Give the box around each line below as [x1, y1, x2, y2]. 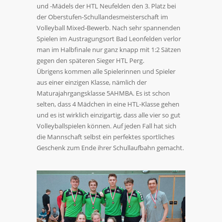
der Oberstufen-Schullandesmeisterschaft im [37, 12, 168, 21]
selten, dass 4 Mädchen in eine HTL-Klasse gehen [37, 100, 179, 109]
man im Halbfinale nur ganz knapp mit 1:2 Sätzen [37, 45, 181, 54]
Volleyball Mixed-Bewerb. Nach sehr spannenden [37, 23, 180, 32]
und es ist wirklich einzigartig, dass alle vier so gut [37, 111, 180, 119]
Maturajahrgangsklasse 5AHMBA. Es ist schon [37, 89, 170, 98]
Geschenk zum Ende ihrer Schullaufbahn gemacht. [37, 143, 184, 152]
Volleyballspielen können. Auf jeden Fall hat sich [37, 121, 176, 130]
